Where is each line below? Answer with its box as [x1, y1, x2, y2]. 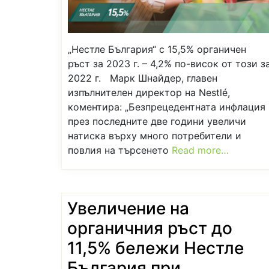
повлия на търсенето [68, 144, 172, 156]
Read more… [172, 144, 229, 156]
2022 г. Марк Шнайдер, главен [68, 71, 217, 84]
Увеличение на [67, 198, 189, 219]
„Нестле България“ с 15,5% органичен [68, 43, 246, 55]
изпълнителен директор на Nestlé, [68, 86, 230, 98]
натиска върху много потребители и [68, 129, 241, 142]
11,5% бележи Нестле [67, 237, 244, 258]
